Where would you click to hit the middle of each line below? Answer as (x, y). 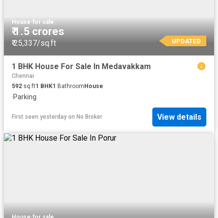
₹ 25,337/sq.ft (34, 43)
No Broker (89, 117)
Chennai (23, 76)
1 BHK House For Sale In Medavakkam (81, 67)
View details (179, 117)
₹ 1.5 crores (38, 32)
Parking (25, 97)
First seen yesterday (39, 117)
